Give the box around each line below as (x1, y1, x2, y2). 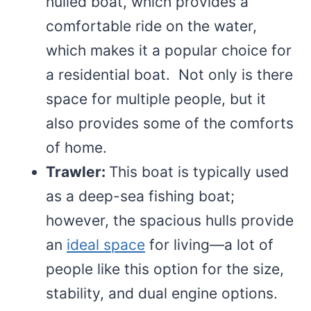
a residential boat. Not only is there (46, 65, 293, 83)
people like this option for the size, (46, 260, 284, 278)
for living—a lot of (145, 235, 274, 253)
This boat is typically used (109, 162, 289, 180)
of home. (46, 138, 107, 156)
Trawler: (46, 162, 109, 180)
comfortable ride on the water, (46, 17, 257, 35)
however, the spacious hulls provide (46, 211, 294, 229)
